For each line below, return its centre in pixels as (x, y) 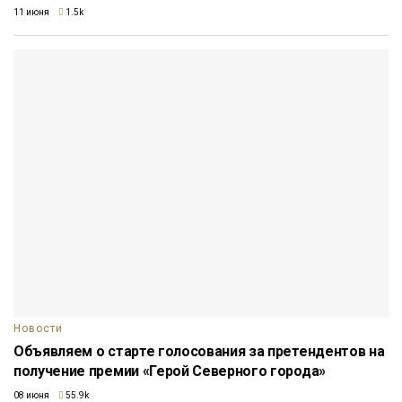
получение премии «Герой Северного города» (170, 371)
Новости (38, 329)
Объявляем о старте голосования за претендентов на (199, 352)
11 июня (31, 13)
